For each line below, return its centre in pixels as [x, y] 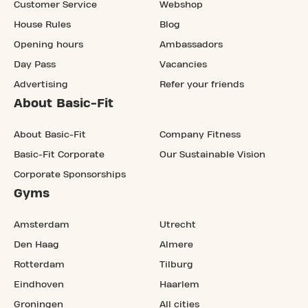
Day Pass [35, 65]
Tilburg [176, 265]
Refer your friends [202, 85]
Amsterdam [42, 225]
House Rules [42, 25]
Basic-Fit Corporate [59, 155]
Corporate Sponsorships [70, 175]
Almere [176, 245]
